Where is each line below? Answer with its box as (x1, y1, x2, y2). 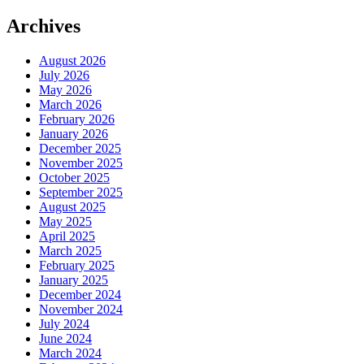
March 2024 (39, 346, 102, 361)
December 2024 (39, 288, 121, 302)
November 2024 (39, 302, 123, 317)
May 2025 (39, 214, 92, 229)
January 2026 (39, 127, 108, 141)
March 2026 (39, 97, 102, 112)
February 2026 (39, 112, 115, 127)
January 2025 (39, 273, 108, 288)
